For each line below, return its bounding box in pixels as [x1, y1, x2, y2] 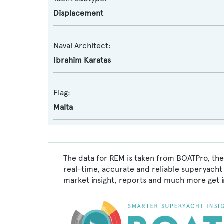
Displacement [53, 8, 103, 18]
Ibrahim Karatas [53, 55, 111, 65]
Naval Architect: [53, 41, 111, 50]
